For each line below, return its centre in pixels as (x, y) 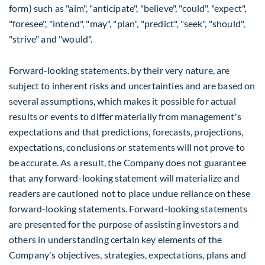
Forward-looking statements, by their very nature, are (119, 70)
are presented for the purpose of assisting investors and (124, 224)
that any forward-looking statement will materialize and (124, 178)
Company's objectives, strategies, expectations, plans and (128, 255)
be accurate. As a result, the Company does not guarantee (127, 163)
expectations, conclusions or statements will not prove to (127, 147)
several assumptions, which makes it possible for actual (122, 101)
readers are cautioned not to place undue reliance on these (130, 193)
